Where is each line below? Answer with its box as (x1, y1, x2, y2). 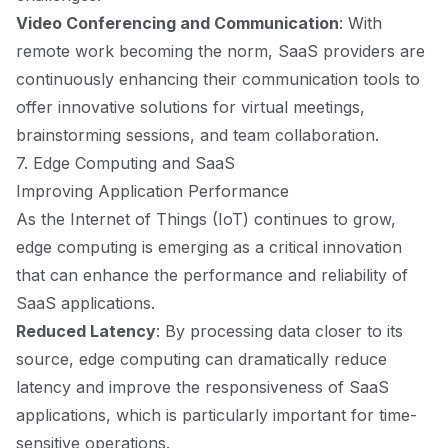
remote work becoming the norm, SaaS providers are (16, 41, 425, 61)
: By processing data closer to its (156, 321, 403, 341)
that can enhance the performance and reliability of (16, 265, 408, 285)
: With (339, 13, 382, 33)
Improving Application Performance (16, 181, 289, 201)
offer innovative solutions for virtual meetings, (16, 97, 365, 117)
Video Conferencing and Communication (16, 13, 339, 33)
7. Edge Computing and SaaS (16, 153, 235, 173)
